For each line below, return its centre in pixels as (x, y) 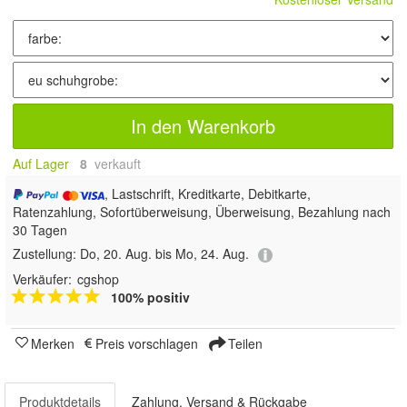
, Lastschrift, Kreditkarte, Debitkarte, (208, 194)
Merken (53, 343)
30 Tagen (40, 230)
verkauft (116, 164)
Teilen (243, 343)
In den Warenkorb (203, 126)
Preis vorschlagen (147, 343)
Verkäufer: (42, 278)
